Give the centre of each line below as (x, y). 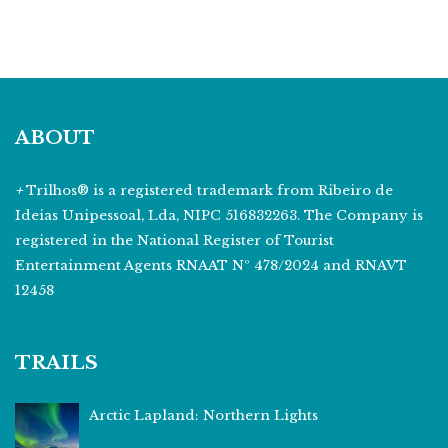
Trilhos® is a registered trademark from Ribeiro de (209, 190)
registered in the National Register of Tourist (174, 240)
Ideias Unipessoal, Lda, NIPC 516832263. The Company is (219, 215)
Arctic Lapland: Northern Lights (203, 415)
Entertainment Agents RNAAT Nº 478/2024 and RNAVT (211, 265)
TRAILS (56, 362)
